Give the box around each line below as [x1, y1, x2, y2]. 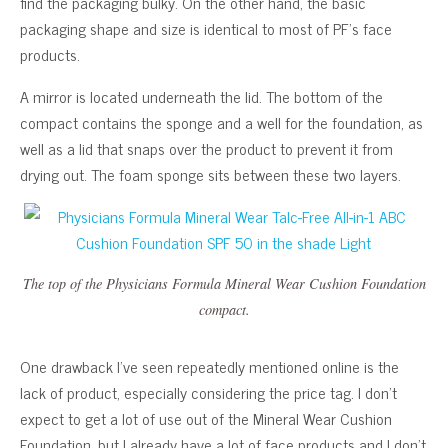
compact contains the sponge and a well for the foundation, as [20, 108, 423, 135]
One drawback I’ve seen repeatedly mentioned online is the [20, 352, 399, 379]
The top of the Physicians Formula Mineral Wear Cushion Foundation [22, 273, 426, 293]
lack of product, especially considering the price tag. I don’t [20, 378, 397, 405]
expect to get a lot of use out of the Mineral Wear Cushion [20, 404, 392, 431]
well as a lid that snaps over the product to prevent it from [20, 134, 393, 161]
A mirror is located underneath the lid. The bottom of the [20, 82, 383, 109]
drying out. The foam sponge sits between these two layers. [20, 160, 401, 187]
